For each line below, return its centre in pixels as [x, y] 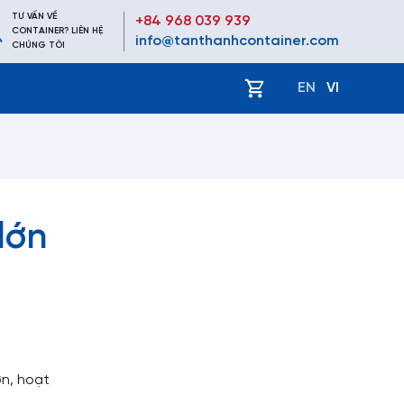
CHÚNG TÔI [38, 46]
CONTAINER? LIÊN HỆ [57, 31]
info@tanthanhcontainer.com [237, 41]
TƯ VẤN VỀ [34, 17]
